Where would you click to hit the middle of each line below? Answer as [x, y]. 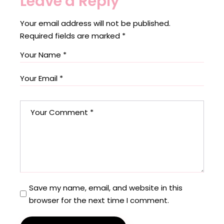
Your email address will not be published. [95, 23]
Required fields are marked [71, 35]
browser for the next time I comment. [99, 200]
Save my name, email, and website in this [106, 187]
